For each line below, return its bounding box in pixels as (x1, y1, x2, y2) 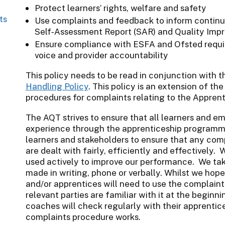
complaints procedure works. (25, 211, 141, 222)
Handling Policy (25, 81, 88, 91)
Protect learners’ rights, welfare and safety (34, 3, 206, 13)
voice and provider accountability (34, 50, 168, 60)
